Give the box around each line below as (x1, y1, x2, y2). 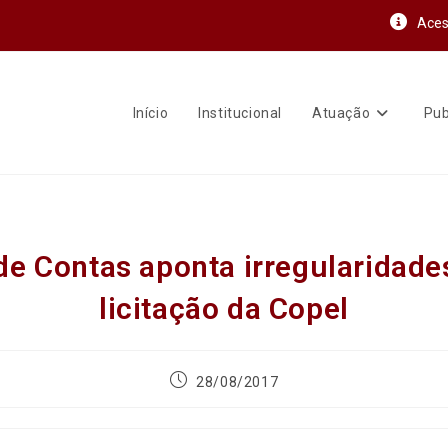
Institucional (198, 105, 282, 121)
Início (132, 105, 169, 121)
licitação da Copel (99, 291, 349, 326)
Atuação (311, 105, 371, 121)
